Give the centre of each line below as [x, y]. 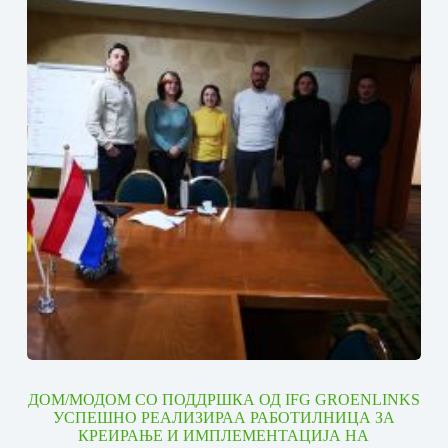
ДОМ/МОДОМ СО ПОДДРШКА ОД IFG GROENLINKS [223, 400]
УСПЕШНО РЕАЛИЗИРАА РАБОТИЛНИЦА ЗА [223, 418]
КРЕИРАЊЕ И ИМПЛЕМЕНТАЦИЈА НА [224, 436]
